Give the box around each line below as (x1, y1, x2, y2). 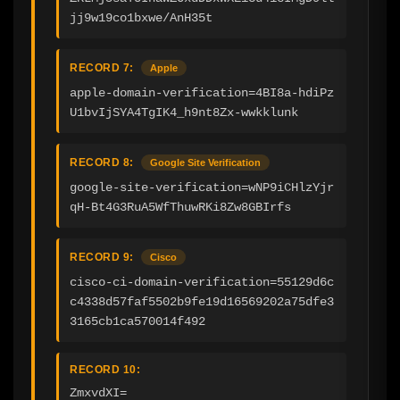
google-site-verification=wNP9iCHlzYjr (70, 179, 334, 195)
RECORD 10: (70, 362, 140, 376)
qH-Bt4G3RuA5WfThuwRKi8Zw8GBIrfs (70, 199, 291, 214)
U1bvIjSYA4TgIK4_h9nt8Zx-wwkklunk (70, 104, 298, 120)
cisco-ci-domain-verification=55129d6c (70, 274, 334, 289)
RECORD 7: (70, 61, 134, 74)
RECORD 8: (70, 155, 134, 169)
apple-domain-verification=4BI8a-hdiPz (70, 85, 334, 100)
